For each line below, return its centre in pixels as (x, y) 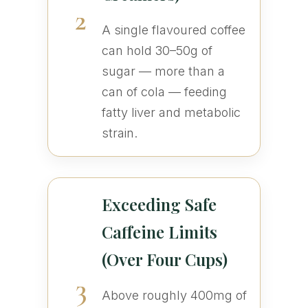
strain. (119, 133)
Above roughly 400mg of (174, 296)
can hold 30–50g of (157, 51)
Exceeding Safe (159, 205)
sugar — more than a (163, 71)
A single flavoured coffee (173, 30)
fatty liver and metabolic (171, 113)
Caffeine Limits (159, 232)
